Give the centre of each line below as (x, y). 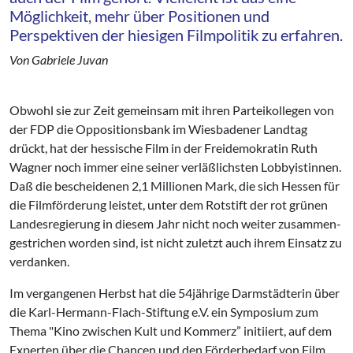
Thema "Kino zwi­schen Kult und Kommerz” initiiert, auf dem (171, 331)
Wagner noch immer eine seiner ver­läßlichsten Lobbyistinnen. (175, 167)
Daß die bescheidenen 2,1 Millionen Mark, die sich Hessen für (175, 186)
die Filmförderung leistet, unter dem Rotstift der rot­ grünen (169, 204)
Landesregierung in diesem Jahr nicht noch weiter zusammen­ (175, 223)
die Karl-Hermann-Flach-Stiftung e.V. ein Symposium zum (164, 312)
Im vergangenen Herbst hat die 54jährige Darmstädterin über (175, 293)
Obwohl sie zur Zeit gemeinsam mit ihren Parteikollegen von (172, 110)
